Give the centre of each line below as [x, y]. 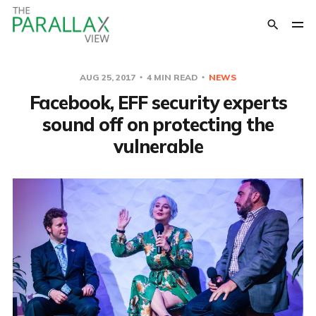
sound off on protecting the [158, 124]
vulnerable [158, 146]
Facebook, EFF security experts [158, 103]
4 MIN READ [172, 77]
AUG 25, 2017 [109, 77]
